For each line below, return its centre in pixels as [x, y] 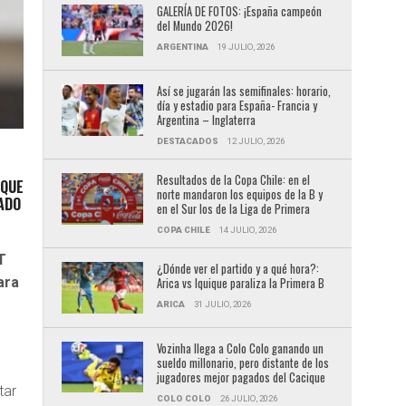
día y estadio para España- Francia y [237, 105]
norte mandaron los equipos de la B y [239, 194]
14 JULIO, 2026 [247, 229]
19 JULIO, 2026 [246, 47]
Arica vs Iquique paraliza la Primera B [240, 283]
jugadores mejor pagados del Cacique [241, 377]
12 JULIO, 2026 [256, 140]
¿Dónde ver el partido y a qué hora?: [237, 268]
